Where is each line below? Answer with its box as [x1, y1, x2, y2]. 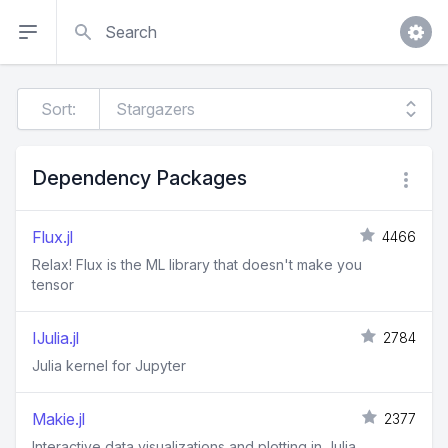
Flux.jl [32, 227, 73, 247]
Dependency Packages [32, 166, 247, 190]
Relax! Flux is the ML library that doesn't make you [32, 256, 362, 273]
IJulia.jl [32, 328, 79, 348]
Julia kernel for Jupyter [32, 357, 186, 374]
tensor [32, 276, 74, 293]
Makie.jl [32, 409, 85, 429]
